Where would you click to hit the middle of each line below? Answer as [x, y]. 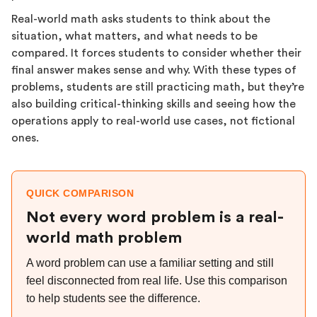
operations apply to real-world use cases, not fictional [153, 121]
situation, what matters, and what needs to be [134, 36]
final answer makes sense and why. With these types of [154, 70]
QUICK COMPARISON [80, 194]
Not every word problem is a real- [155, 217]
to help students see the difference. [113, 298]
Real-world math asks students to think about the [141, 19]
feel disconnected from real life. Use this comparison [157, 281]
